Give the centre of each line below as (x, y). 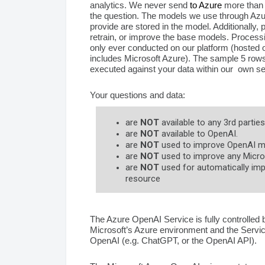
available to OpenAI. (198, 133)
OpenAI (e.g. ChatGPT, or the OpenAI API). (173, 240)
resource (143, 178)
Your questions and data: (138, 95)
